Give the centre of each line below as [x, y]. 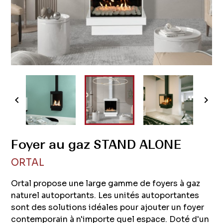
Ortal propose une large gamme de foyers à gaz [106, 184]
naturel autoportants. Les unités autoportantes [105, 196]
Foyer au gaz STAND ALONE [96, 145]
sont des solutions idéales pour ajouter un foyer [108, 208]
